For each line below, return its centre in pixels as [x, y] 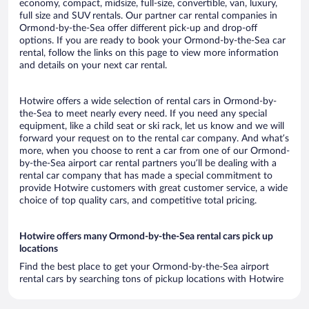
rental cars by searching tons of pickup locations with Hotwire [151, 279]
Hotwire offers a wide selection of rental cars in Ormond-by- [148, 101]
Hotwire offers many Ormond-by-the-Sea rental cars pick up [146, 236]
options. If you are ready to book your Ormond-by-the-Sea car [152, 40]
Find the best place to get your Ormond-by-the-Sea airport [144, 267]
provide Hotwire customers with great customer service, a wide [153, 188]
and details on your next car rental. [93, 65]
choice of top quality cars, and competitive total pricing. [138, 200]
